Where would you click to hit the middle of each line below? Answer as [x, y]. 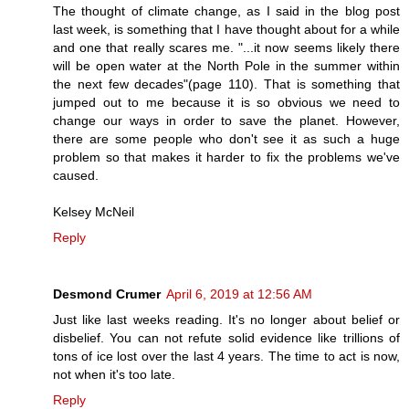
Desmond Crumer [107, 294]
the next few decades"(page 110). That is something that [226, 84]
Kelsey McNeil [94, 211]
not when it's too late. [114, 374]
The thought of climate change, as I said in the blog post [226, 10]
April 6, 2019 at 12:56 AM [239, 294]
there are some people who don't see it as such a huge [226, 138]
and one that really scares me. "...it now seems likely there [226, 47]
